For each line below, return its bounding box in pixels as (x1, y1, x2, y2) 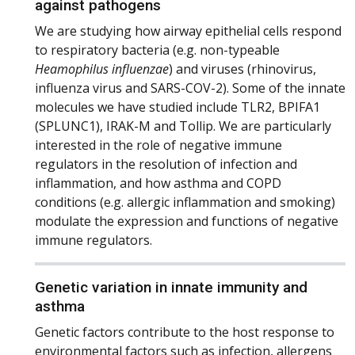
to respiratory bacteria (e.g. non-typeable (35, 40, 280, 59)
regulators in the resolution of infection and (35, 155, 297, 173)
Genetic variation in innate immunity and (35, 277, 307, 296)
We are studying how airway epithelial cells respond (35, 21, 342, 40)
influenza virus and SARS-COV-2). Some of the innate (35, 78, 345, 97)
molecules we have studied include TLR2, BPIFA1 (35, 97, 320, 116)
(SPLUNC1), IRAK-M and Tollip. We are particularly (35, 116, 331, 135)
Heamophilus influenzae (35, 59, 169, 78)
